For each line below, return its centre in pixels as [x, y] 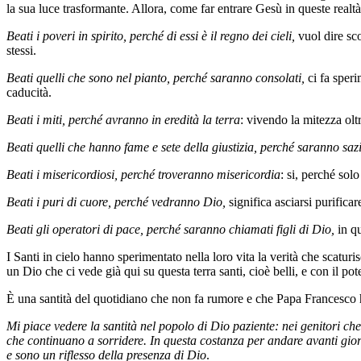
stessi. [21, 50]
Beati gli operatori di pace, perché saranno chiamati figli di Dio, [172, 229]
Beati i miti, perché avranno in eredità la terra [123, 119]
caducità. [29, 92]
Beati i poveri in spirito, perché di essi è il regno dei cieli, [152, 35]
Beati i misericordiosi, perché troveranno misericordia [143, 174]
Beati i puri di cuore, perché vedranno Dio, [118, 201]
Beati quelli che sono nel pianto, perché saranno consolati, [157, 77]
